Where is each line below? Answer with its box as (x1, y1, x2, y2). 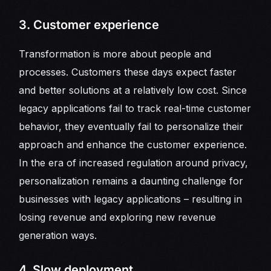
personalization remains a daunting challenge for (19, 175, 244, 188)
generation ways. (19, 229, 97, 242)
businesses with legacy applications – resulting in (19, 193, 243, 206)
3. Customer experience (19, 18, 160, 33)
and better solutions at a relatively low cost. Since (19, 84, 247, 97)
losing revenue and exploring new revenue (19, 211, 217, 224)
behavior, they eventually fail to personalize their (19, 120, 244, 133)
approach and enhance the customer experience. (19, 139, 247, 151)
